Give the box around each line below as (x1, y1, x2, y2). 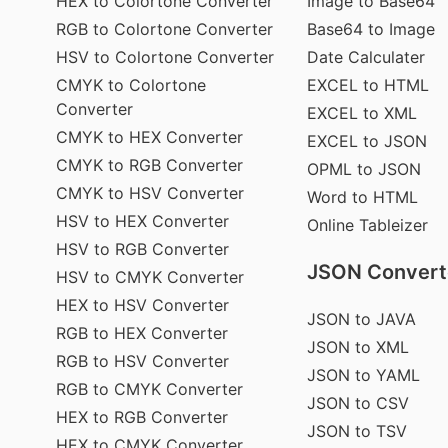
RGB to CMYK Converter (56, 378, 243, 399)
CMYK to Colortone (56, 74, 206, 95)
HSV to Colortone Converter (56, 46, 274, 67)
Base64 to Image (307, 18, 436, 39)
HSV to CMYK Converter (56, 266, 244, 287)
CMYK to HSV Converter (56, 182, 244, 203)
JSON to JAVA (307, 308, 417, 329)
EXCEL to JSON (307, 130, 428, 151)
